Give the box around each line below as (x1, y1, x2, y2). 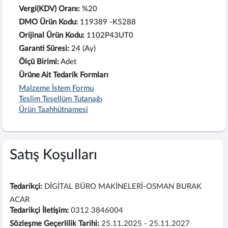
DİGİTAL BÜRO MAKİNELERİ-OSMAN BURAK (44, 182, 202, 190)
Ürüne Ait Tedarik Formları (18, 71, 108, 79)
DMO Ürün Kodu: (18, 18, 78, 26)
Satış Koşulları (10, 147, 98, 162)
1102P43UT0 (86, 31, 133, 39)
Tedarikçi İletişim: (10, 206, 69, 214)
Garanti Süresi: (18, 44, 69, 52)
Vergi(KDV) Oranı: (18, 5, 80, 13)
